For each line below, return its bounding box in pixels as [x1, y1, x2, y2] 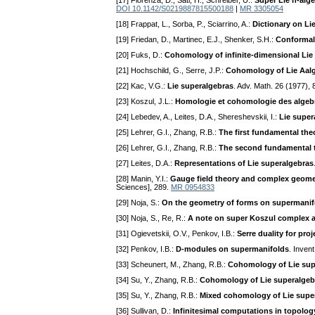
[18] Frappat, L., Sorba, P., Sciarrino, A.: [116, 20, 252, 29]
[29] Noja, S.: [116, 198, 162, 207]
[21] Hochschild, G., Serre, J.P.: [116, 66, 226, 75]
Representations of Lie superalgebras [174, 159, 314, 168]
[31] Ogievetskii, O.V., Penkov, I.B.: [116, 229, 237, 238]
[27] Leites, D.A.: [116, 159, 174, 168]
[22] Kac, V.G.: [116, 82, 167, 91]
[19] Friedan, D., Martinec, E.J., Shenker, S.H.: [116, 35, 276, 44]
